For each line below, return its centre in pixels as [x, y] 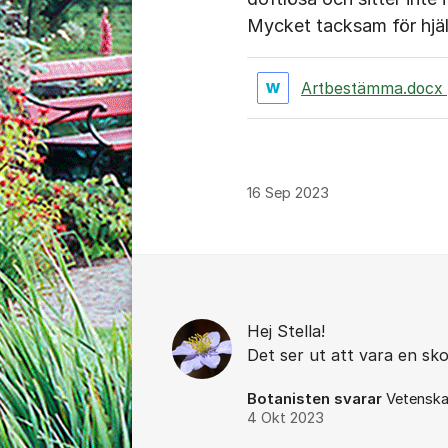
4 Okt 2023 [285, 418]
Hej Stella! [286, 331]
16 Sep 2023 [288, 193]
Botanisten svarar [314, 399]
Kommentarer [205, 271]
